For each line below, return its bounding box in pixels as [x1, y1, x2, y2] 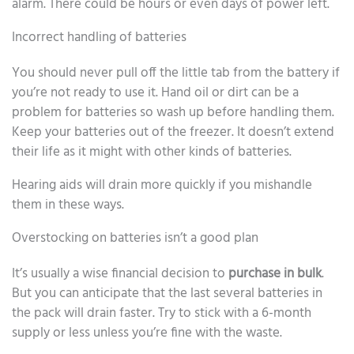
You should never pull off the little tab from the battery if [12, 62, 340, 84]
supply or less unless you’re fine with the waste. [12, 322, 282, 344]
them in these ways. [12, 194, 124, 216]
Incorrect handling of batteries [12, 26, 186, 48]
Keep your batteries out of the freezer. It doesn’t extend [12, 121, 334, 143]
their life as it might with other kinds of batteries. [12, 141, 292, 163]
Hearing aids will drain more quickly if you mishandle [12, 174, 312, 196]
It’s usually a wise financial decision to [12, 262, 228, 284]
